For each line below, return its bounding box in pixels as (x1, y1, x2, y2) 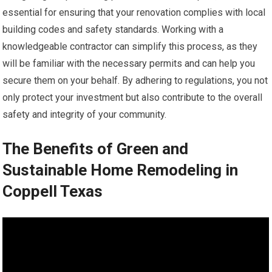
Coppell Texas (2, 182, 103, 200)
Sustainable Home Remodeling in (2, 160, 239, 179)
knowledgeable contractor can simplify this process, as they (2, 40, 258, 52)
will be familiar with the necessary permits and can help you (2, 57, 256, 69)
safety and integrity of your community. (2, 108, 167, 120)
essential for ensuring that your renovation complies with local (2, 6, 266, 18)
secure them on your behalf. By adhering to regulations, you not (2, 74, 268, 86)
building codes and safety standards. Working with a (2, 23, 224, 35)
